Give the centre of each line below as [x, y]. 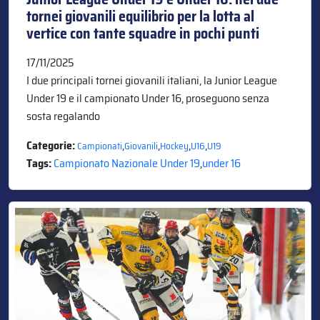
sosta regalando [63, 116]
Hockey [174, 146]
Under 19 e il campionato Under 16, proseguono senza [148, 98]
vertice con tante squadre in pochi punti [143, 33]
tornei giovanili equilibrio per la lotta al [140, 16]
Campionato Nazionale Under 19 [127, 163]
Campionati [100, 146]
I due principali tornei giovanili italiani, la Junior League [152, 80]
